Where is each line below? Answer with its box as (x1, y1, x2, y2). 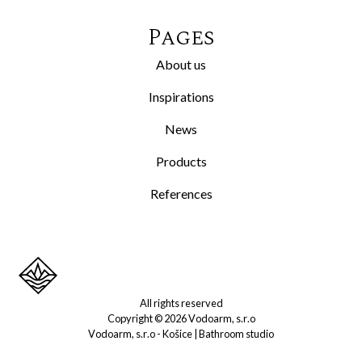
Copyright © (107, 312, 164, 326)
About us (156, 57, 206, 73)
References (149, 186, 213, 202)
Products (155, 154, 207, 170)
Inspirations (148, 89, 214, 105)
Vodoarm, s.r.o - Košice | (88, 327, 199, 341)
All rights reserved (139, 297, 223, 310)
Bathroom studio (199, 327, 274, 341)
